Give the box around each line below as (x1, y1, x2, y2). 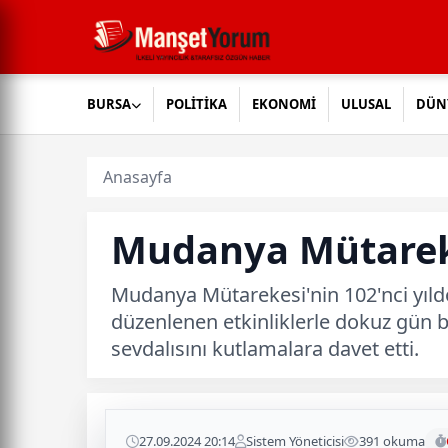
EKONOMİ (252, 95, 316, 113)
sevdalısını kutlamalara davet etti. (111, 335, 419, 362)
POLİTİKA (166, 95, 227, 113)
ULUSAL (341, 95, 391, 113)
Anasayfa (103, 166, 172, 188)
